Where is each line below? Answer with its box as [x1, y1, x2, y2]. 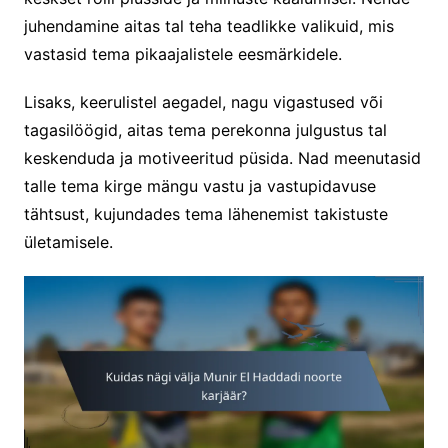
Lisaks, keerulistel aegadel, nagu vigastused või [23, 91, 383, 112]
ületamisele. [23, 231, 113, 252]
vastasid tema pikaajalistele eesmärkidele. [23, 43, 342, 64]
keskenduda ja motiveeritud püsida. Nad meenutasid [23, 147, 421, 168]
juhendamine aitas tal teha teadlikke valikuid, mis [23, 15, 394, 36]
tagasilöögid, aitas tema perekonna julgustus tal [23, 119, 387, 140]
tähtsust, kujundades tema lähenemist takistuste [23, 203, 388, 224]
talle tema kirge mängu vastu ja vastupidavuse [23, 175, 376, 196]
